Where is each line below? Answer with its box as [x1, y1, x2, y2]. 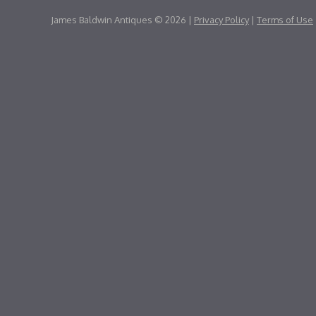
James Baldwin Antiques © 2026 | [51, 14, 194, 25]
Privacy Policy [194, 14, 249, 25]
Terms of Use [257, 14, 313, 25]
